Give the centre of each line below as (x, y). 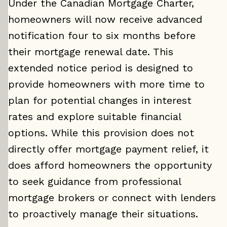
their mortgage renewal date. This (91, 52)
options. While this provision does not (101, 133)
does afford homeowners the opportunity (110, 165)
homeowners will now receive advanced (105, 19)
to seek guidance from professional (94, 181)
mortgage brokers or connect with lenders (112, 198)
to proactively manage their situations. (103, 214)
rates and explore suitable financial (94, 117)
